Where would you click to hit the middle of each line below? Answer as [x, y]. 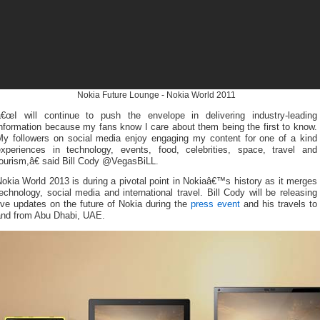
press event [215, 205]
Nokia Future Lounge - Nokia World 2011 [156, 95]
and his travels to [279, 205]
